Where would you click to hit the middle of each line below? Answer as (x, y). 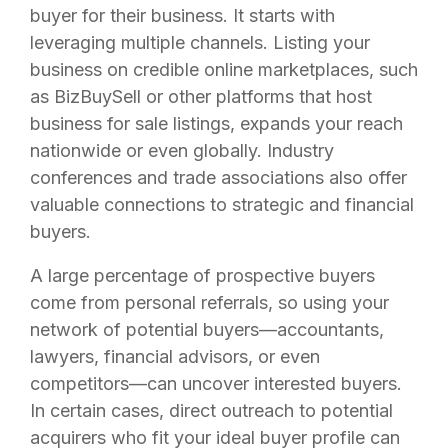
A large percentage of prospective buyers (202, 275)
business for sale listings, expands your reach (216, 123)
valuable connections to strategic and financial (222, 204)
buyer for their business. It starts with (182, 15)
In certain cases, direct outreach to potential (211, 410)
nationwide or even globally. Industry (182, 150)
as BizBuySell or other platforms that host (201, 96)
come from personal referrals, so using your (209, 302)
